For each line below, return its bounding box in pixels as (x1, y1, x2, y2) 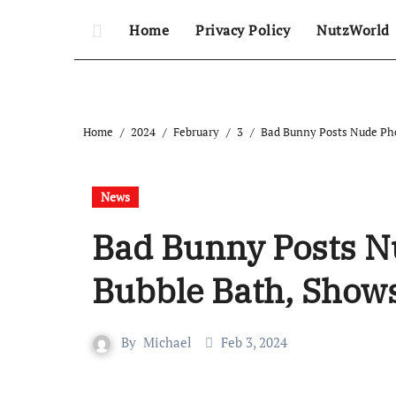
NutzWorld (316, 20, 390, 40)
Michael (143, 333, 192, 351)
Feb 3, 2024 (221, 333, 287, 351)
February (173, 124, 219, 140)
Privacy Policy (195, 20, 290, 40)
